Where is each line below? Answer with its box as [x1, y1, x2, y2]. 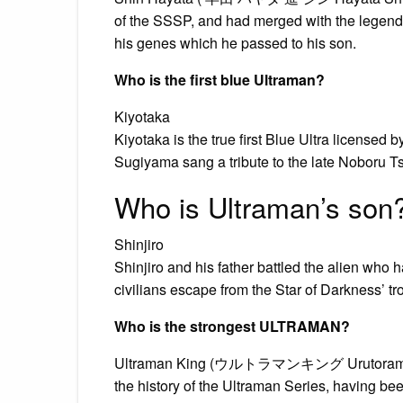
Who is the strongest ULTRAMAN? [114, 315, 350, 336]
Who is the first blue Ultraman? [114, 68, 325, 90]
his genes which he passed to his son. [114, 31, 356, 53]
